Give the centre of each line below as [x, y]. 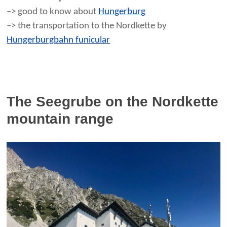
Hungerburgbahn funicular [59, 41]
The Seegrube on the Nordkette [113, 102]
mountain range [60, 119]
